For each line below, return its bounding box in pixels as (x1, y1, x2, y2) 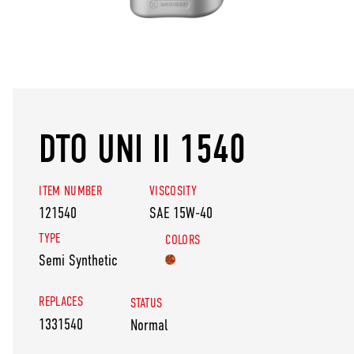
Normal (130, 316, 168, 334)
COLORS (165, 232, 201, 247)
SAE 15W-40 (149, 203, 213, 221)
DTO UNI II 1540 (39, 126, 247, 172)
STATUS (130, 295, 163, 311)
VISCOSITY (149, 183, 198, 198)
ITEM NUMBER (39, 183, 102, 198)
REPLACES (39, 294, 83, 310)
